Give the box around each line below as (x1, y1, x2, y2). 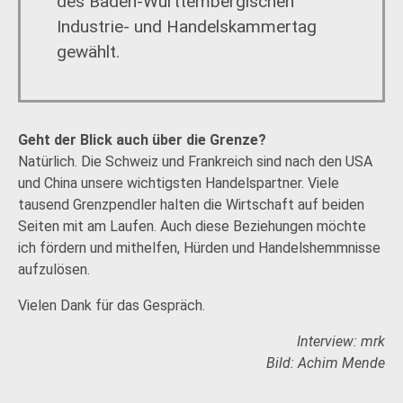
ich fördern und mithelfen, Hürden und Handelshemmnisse (18, 239, 381, 256)
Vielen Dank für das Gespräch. (18, 297, 205, 314)
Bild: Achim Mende (266, 354, 385, 372)
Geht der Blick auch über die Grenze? (18, 131, 266, 148)
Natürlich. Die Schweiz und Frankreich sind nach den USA (18, 153, 372, 170)
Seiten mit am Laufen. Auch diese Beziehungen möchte (18, 218, 366, 235)
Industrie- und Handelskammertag (57, 16, 317, 37)
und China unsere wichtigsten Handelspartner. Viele (18, 175, 339, 192)
